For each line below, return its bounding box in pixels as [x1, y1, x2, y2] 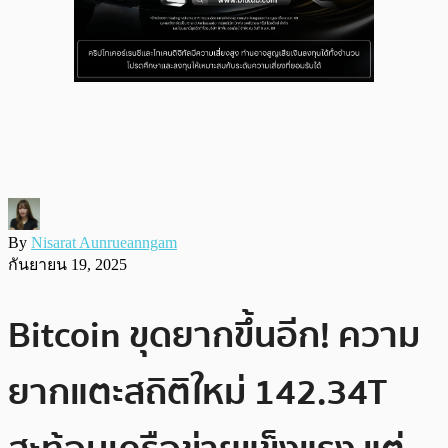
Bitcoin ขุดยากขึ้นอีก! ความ [8, 306, 420, 364]
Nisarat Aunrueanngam [31, 233, 177, 251]
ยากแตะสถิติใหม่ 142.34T [8, 363, 387, 421]
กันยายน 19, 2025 [8, 255, 127, 273]
